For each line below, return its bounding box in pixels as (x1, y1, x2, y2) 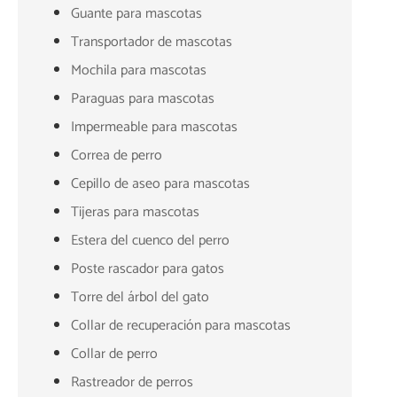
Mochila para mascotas (71, 58, 206, 82)
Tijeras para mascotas (71, 199, 199, 224)
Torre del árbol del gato (71, 284, 209, 309)
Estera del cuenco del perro (71, 228, 230, 253)
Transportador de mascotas (71, 29, 232, 54)
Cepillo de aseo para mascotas (71, 171, 250, 196)
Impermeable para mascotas (71, 114, 237, 139)
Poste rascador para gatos (71, 256, 224, 281)
